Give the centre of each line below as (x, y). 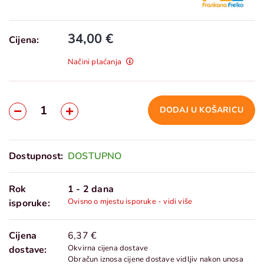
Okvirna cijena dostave (108, 248)
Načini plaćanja (96, 62)
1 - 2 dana (91, 189)
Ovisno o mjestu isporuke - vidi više (130, 202)
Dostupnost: (36, 156)
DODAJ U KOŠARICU (201, 110)
